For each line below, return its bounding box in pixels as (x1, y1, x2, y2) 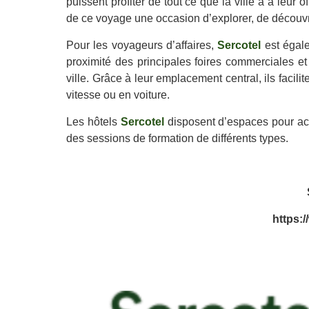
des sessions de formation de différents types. (66, 132, 297, 144)
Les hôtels (66, 116, 121, 128)
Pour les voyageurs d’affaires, (66, 39, 218, 51)
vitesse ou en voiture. (66, 89, 181, 101)
